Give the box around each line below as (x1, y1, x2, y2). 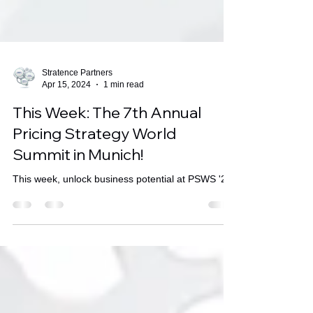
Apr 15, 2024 (42, 129, 91, 140)
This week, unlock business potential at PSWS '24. (13, 224, 235, 235)
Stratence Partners (42, 118, 112, 128)
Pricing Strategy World (13, 174, 176, 194)
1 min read (103, 129, 144, 140)
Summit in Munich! (13, 195, 143, 214)
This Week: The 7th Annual (13, 153, 201, 173)
